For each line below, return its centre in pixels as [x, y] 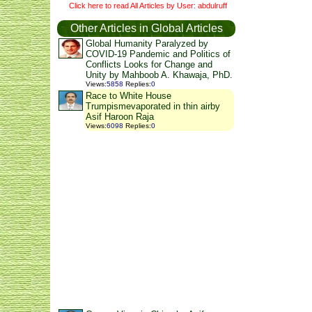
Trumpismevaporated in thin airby [153, 107]
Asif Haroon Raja [120, 117]
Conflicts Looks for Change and [149, 65]
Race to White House [128, 96]
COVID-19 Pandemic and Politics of [158, 54]
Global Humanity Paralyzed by [147, 44]
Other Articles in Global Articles [146, 29]
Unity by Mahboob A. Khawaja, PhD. [159, 75]
